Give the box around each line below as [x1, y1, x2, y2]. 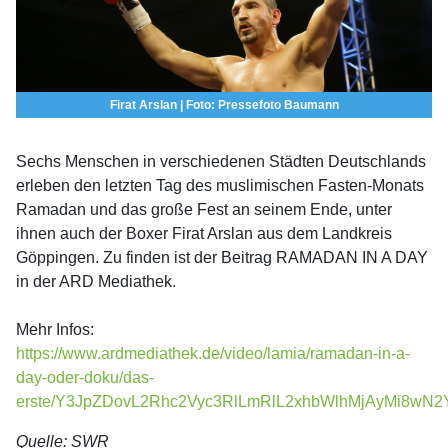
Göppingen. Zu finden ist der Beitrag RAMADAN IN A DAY [16, 249, 428, 266]
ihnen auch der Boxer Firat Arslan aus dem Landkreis [16, 225, 392, 242]
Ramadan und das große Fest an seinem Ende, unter [16, 201, 392, 218]
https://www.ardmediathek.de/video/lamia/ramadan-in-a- [16, 345, 410, 362]
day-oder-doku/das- [16, 369, 154, 386]
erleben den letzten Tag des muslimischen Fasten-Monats [16, 177, 424, 194]
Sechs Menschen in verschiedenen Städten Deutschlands [16, 153, 426, 170]
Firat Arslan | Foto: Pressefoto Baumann [109, 98, 339, 112]
